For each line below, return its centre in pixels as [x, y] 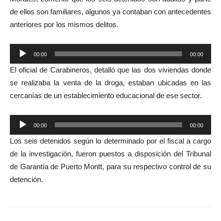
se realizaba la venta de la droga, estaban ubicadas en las [110, 82]
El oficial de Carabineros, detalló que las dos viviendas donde [110, 70]
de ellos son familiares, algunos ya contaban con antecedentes [110, 11]
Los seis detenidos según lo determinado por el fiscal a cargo [110, 141]
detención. [26, 179]
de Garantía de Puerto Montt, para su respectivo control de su [110, 166]
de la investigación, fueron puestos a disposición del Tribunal [110, 153]
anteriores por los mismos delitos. [64, 24]
